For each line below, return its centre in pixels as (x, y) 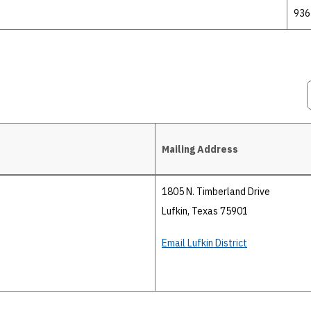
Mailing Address (200, 149)
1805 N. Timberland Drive (216, 192)
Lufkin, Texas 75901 (205, 211)
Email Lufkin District (204, 243)
